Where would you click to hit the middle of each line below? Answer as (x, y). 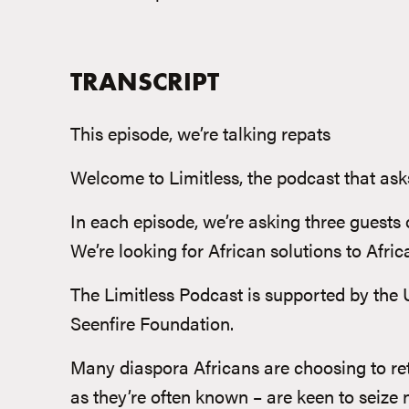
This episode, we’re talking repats (200, 133)
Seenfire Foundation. (152, 323)
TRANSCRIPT (145, 82)
